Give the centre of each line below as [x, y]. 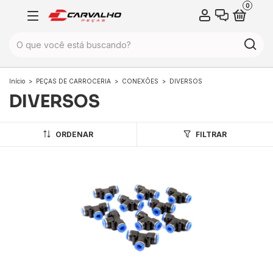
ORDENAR [74, 134]
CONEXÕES [140, 81]
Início [17, 81]
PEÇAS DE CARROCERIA [73, 81]
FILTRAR [211, 134]
